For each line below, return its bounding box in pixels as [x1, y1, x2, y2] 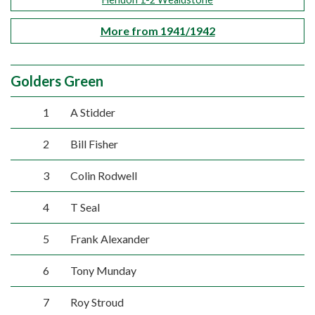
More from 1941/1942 [100, 24, 215, 37]
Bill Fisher [70, 137, 118, 150]
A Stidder [70, 105, 115, 119]
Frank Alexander [70, 232, 150, 245]
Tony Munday [70, 264, 136, 277]
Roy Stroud [70, 295, 124, 309]
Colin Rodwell [70, 169, 137, 182]
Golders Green [11, 72, 103, 89]
